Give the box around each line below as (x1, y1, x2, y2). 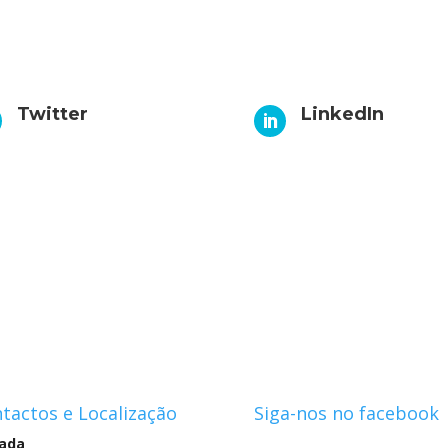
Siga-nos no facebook (253, 400, 439, 425)
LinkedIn (300, 103, 384, 126)
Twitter (17, 103, 89, 126)
